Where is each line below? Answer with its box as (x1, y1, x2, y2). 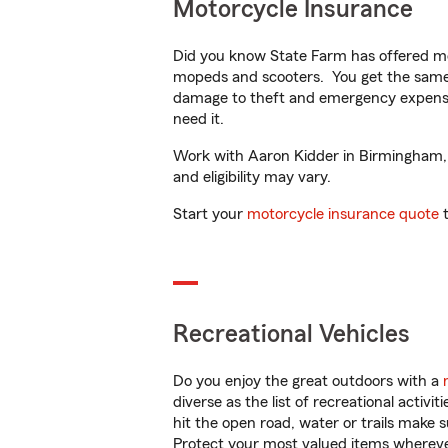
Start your (173, 206, 247, 222)
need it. (173, 111, 228, 127)
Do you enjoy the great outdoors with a (173, 373, 443, 389)
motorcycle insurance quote (247, 206, 439, 222)
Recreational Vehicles (173, 322, 410, 347)
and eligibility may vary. (173, 169, 331, 185)
